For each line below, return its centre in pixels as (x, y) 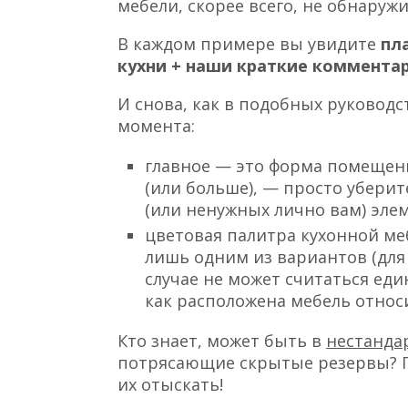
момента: (157, 125)
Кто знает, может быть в (222, 340)
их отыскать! (171, 384)
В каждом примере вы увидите (250, 43)
